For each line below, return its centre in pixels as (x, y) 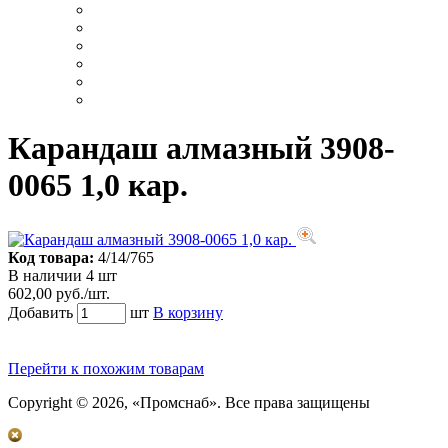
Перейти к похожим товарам (106, 368)
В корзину (188, 312)
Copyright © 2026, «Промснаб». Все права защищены (189, 402)
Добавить (40, 312)
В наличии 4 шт (62, 275)
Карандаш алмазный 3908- (201, 148)
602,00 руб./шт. (59, 293)
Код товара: (51, 257)
